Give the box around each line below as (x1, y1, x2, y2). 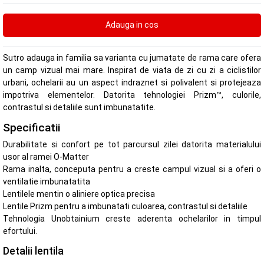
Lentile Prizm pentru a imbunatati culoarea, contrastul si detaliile (3, 202, 247, 212)
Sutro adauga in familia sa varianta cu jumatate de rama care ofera (3, 53, 261, 63)
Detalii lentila (3, 245, 64, 258)
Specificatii (3, 120, 60, 134)
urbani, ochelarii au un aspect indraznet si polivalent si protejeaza (3, 78, 261, 88)
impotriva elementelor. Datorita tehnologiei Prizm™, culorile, (3, 90, 261, 100)
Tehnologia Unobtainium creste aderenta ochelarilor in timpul (3, 214, 261, 224)
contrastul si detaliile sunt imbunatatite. (3, 103, 156, 113)
